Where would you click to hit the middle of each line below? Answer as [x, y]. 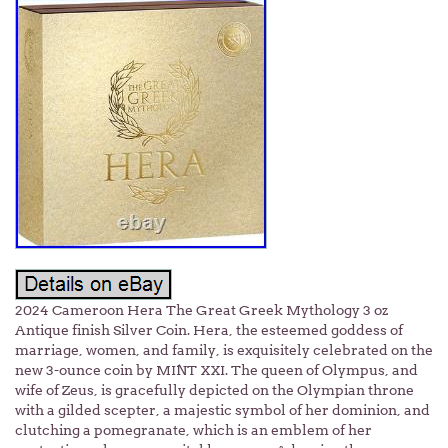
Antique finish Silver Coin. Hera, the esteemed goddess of [209, 330]
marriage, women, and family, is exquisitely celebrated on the [224, 350]
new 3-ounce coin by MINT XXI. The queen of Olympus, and [216, 370]
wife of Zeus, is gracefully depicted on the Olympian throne [214, 390]
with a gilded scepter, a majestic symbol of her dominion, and [222, 410]
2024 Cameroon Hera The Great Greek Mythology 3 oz [201, 310]
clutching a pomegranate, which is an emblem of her [193, 430]
